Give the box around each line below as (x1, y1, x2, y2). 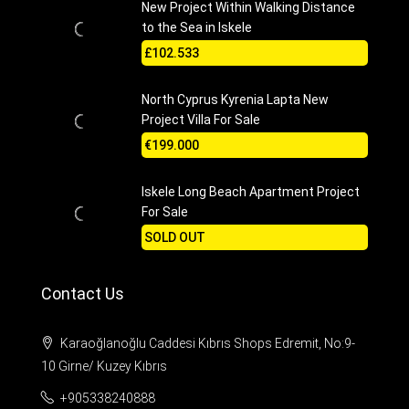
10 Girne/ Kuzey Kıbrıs (41, 359, 167, 373)
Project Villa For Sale (142, 112, 260, 127)
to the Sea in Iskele (142, 20, 252, 35)
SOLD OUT (144, 230, 205, 245)
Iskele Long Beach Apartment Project (142, 184, 360, 199)
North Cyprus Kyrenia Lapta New (142, 92, 329, 107)
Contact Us (41, 284, 124, 303)
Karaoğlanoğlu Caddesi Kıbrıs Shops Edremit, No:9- (58, 336, 355, 351)
